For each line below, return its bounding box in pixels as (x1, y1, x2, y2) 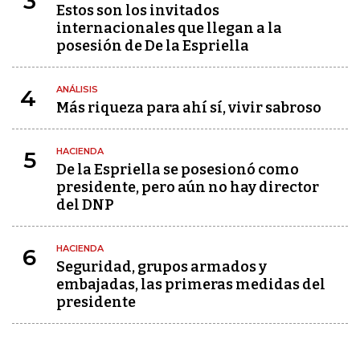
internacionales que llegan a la (56, 19, 282, 37)
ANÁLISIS (56, 84, 98, 95)
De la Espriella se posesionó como (56, 161, 299, 178)
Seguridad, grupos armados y (56, 258, 267, 276)
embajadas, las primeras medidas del (56, 276, 325, 293)
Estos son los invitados (56, 2, 219, 19)
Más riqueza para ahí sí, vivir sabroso (56, 99, 321, 117)
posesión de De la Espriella (56, 37, 249, 55)
